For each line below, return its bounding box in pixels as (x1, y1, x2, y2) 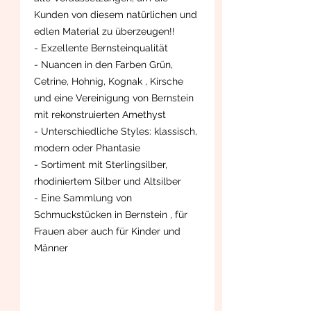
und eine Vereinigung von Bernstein (34, 92, 194, 103)
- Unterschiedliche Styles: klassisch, (34, 125, 197, 137)
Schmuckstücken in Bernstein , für (34, 208, 187, 220)
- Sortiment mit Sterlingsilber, (34, 158, 167, 170)
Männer (34, 242, 68, 253)
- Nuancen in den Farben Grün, (34, 58, 173, 70)
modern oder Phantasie (34, 142, 140, 153)
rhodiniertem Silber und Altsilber (34, 175, 181, 187)
